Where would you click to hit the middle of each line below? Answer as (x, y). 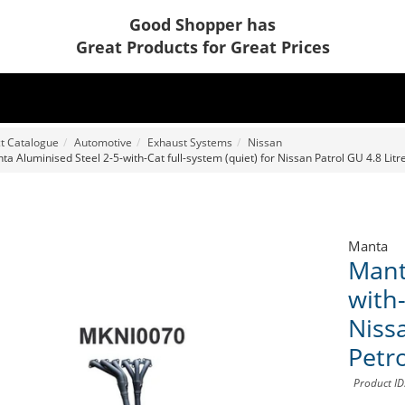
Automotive (103, 143)
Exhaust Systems (189, 143)
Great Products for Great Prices (202, 47)
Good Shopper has (202, 24)
